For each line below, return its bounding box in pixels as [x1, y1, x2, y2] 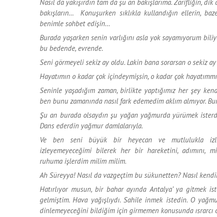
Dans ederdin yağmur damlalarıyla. [40, 121, 143, 131]
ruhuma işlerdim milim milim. [40, 156, 128, 166]
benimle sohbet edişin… [40, 19, 110, 29]
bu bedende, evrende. [40, 44, 103, 53]
